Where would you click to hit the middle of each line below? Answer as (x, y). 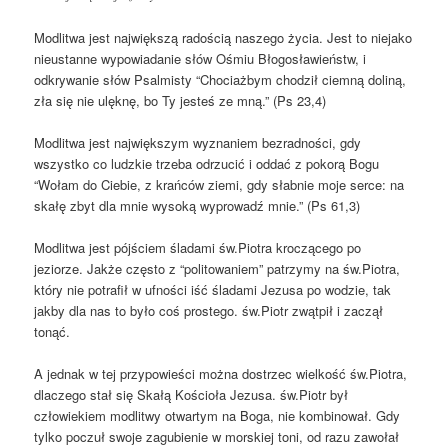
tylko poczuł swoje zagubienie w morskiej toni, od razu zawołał (217, 436)
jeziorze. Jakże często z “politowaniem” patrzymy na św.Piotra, (217, 268)
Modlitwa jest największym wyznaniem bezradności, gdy (198, 142)
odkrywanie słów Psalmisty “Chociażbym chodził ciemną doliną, (220, 79)
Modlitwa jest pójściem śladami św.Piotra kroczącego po (198, 247)
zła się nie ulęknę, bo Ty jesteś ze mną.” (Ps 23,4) (180, 100)
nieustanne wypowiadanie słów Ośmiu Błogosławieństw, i (200, 58)
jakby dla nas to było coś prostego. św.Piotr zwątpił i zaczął (209, 310)
